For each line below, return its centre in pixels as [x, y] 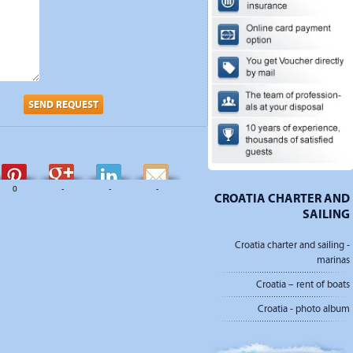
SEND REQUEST [63, 104]
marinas [333, 260]
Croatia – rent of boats [303, 285]
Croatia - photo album [304, 309]
